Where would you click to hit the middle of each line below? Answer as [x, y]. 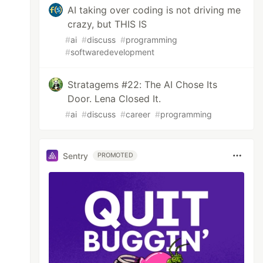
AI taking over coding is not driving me [154, 10]
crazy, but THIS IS [107, 24]
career [138, 114]
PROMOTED [115, 155]
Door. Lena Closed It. [114, 99]
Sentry [76, 156]
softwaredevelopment [113, 52]
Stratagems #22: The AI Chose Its [143, 85]
